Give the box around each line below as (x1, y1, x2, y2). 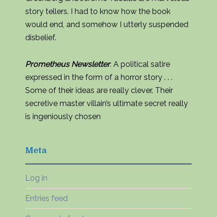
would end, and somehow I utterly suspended (25, 19, 188, 29)
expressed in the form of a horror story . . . (25, 72, 172, 82)
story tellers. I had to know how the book (25, 6, 170, 16)
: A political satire (110, 59, 170, 69)
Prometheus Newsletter (25, 59, 110, 69)
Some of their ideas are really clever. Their (25, 85, 173, 95)
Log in (25, 173, 47, 183)
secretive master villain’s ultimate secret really (25, 98, 188, 108)
